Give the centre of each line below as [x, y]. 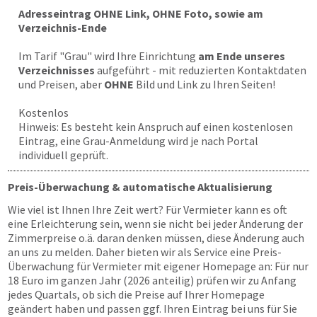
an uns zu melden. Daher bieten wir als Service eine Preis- [145, 252]
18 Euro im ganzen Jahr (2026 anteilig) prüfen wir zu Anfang [152, 280]
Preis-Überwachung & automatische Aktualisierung [140, 187]
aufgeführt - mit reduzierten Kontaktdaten [201, 70]
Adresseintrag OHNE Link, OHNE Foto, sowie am [141, 13]
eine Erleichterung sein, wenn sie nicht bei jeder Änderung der [155, 224]
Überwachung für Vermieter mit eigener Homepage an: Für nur [158, 266]
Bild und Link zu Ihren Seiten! [204, 84]
